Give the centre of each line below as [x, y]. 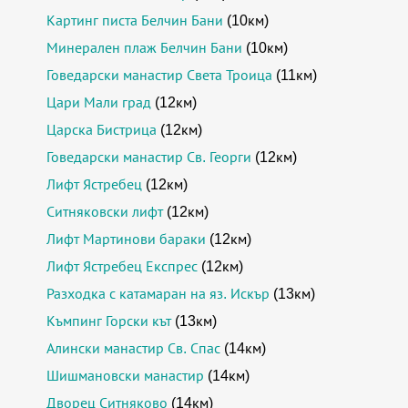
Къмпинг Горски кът [109, 321]
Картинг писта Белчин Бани [135, 20]
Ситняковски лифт [105, 212]
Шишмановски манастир [126, 376]
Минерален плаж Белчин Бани [145, 48]
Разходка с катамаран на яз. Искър [158, 294]
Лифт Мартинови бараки [127, 239]
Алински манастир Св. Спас [134, 348]
